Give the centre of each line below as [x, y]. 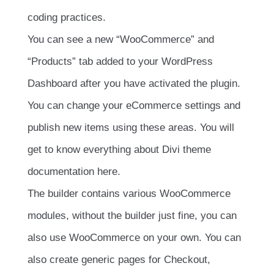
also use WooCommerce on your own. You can [134, 238]
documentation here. [74, 172]
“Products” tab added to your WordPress [120, 62]
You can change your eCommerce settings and [134, 106]
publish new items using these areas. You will [131, 128]
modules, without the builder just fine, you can [132, 216]
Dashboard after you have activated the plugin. [134, 84]
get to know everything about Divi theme [119, 150]
